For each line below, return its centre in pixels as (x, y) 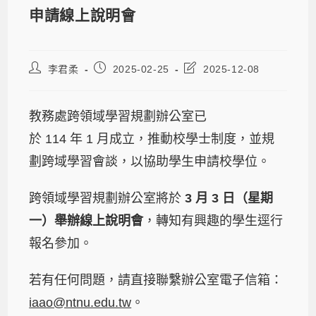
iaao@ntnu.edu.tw (80, 302)
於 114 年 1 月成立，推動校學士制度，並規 (152, 139)
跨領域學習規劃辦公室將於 (107, 198)
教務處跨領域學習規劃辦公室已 (118, 116)
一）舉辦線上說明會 (86, 220)
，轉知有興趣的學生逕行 (213, 220)
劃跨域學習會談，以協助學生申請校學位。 (150, 161)
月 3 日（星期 (235, 198)
